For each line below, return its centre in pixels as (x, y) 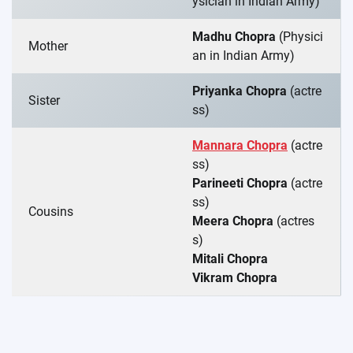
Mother (48, 46)
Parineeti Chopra (242, 184)
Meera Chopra (234, 221)
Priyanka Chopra (241, 91)
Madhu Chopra (234, 37)
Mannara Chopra (240, 146)
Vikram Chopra (235, 278)
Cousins (51, 212)
